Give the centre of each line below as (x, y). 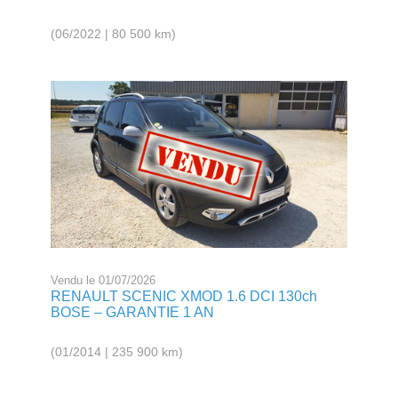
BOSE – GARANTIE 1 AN (133, 312)
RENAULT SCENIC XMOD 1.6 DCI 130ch (184, 296)
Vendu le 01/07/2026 (103, 280)
